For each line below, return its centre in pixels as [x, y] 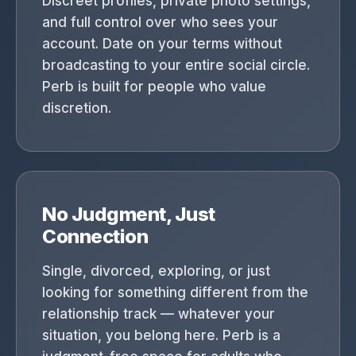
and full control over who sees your [160, 22]
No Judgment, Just [129, 214]
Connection [95, 236]
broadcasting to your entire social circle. [176, 65]
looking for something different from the [175, 292]
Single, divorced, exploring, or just [156, 271]
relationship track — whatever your [159, 314]
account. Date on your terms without [162, 44]
